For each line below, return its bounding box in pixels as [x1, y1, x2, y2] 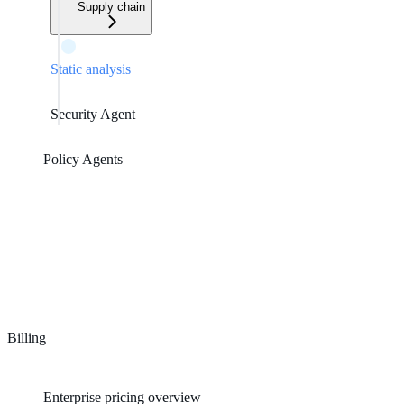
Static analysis [50, 60, 131, 77]
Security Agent [50, 106, 135, 122]
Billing [7, 329, 46, 345]
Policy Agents [43, 151, 123, 167]
